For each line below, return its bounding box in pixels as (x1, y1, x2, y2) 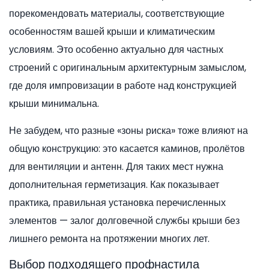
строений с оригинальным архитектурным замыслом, (9, 61, 246, 75)
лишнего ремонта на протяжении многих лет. (9, 232, 210, 246)
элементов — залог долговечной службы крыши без (9, 214, 240, 228)
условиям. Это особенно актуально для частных (9, 43, 223, 57)
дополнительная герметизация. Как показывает (9, 178, 219, 192)
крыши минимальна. (9, 97, 99, 111)
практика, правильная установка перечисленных (9, 196, 226, 210)
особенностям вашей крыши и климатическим (9, 25, 215, 39)
